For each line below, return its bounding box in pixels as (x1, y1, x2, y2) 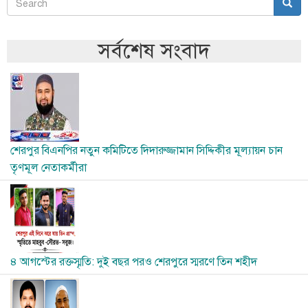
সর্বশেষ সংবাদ (98, 38, 210, 65)
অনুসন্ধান (7, 4, 77, 31)
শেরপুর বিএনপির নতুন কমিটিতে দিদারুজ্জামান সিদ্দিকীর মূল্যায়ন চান (10, 144, 283, 158)
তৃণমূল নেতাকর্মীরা (10, 161, 87, 175)
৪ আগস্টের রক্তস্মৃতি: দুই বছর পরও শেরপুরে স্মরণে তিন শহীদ (10, 255, 257, 269)
